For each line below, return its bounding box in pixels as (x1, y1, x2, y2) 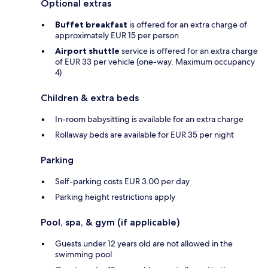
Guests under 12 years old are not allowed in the (55, 237, 233, 249)
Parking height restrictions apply (55, 191, 175, 202)
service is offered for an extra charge (120, 45, 258, 56)
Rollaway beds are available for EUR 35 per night (55, 129, 234, 140)
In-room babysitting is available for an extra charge (55, 113, 243, 124)
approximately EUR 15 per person (55, 29, 179, 41)
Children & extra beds (41, 92, 139, 103)
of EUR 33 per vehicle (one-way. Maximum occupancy (55, 56, 255, 67)
